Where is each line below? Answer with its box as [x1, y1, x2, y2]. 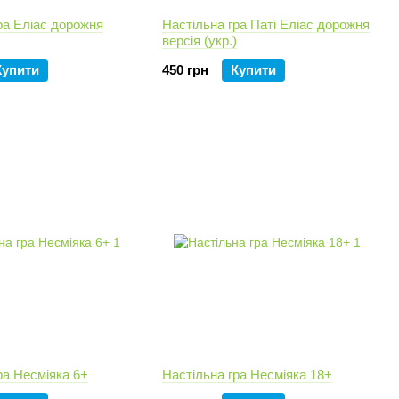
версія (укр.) [162, 33, 237, 48]
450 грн [162, 62, 208, 77]
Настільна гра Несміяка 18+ [162, 367, 332, 382]
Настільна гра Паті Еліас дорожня [162, 17, 370, 32]
